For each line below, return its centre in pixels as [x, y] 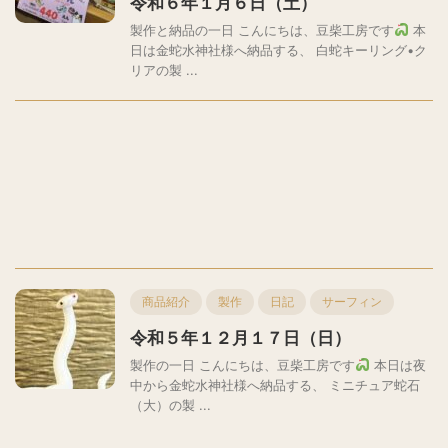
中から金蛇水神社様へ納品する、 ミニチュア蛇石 [275, 385]
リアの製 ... [164, 70]
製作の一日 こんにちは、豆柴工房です [242, 365]
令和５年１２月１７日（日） [240, 338]
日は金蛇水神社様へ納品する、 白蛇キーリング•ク [278, 50]
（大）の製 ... [170, 405]
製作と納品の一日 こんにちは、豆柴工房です [262, 30]
